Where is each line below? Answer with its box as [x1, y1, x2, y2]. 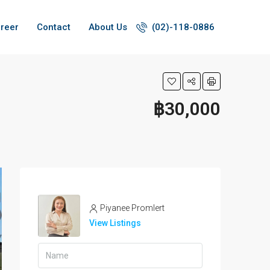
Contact [37, 22, 71, 33]
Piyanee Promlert [100, 203, 165, 213]
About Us [89, 22, 127, 33]
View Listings [89, 218, 141, 228]
